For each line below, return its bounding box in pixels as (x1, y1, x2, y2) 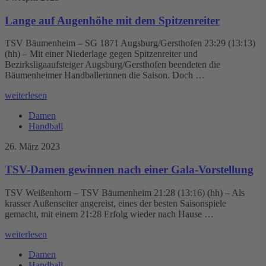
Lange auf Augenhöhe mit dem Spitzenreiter (5, 14, 220, 27)
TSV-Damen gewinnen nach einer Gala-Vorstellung (5, 163, 254, 176)
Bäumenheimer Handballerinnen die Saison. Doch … (5, 70, 205, 81)
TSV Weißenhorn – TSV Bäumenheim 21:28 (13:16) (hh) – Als (5, 187, 245, 198)
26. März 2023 (5, 141, 60, 152)
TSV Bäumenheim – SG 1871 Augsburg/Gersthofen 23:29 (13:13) (5, 38, 255, 49)
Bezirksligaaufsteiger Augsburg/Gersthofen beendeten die (5, 59, 220, 70)
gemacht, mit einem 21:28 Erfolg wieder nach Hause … (5, 208, 214, 219)
